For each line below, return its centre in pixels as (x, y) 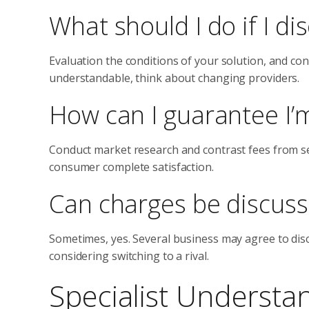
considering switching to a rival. (129, 256)
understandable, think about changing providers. (175, 78)
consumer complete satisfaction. (131, 167)
